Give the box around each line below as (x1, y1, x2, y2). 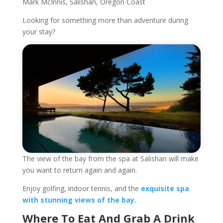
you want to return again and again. (22, 165, 137, 175)
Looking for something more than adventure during (22, 15, 188, 25)
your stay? (22, 27, 55, 37)
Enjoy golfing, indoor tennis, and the (22, 184, 141, 194)
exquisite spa (140, 184, 189, 194)
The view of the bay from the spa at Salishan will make (22, 154, 199, 164)
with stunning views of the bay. (22, 195, 136, 205)
